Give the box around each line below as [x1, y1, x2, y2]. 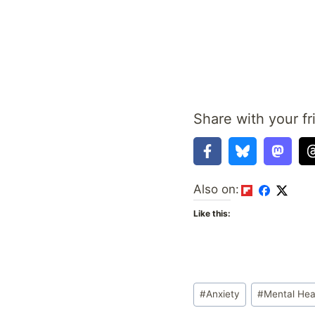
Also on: [193, 181, 239, 196]
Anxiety [206, 288, 240, 300]
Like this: [193, 207, 231, 219]
